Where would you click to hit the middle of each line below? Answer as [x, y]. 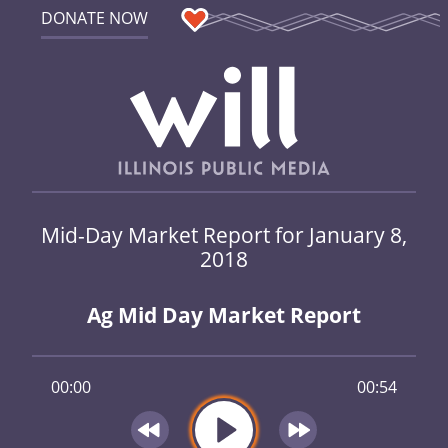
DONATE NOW [94, 18]
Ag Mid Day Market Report [224, 315]
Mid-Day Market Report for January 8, [224, 234]
